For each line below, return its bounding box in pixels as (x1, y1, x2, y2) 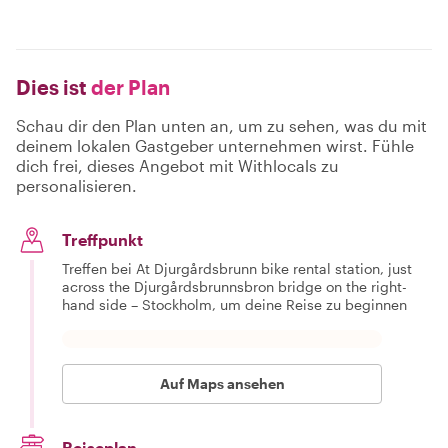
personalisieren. (16, 176, 137, 195)
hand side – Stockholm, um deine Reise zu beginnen (62, 296, 407, 313)
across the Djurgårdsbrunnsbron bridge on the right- (62, 278, 407, 295)
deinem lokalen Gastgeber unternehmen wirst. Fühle (16, 136, 414, 155)
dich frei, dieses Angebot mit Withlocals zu (16, 156, 339, 175)
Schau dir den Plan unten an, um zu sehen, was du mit (16, 116, 427, 135)
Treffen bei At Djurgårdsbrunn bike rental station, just (62, 260, 412, 277)
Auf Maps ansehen (159, 375, 285, 392)
